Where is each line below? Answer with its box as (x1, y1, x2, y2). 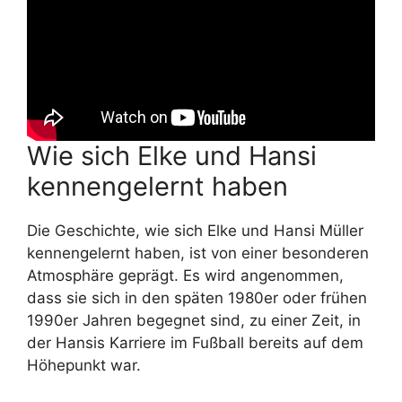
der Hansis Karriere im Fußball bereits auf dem (27, 334, 363, 353)
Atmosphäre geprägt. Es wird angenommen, (27, 267, 344, 285)
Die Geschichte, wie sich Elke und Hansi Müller (27, 222, 363, 240)
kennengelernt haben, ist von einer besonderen (27, 244, 369, 263)
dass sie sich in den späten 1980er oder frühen (27, 289, 367, 308)
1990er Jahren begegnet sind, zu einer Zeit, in (27, 311, 361, 330)
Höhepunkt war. (27, 356, 141, 375)
